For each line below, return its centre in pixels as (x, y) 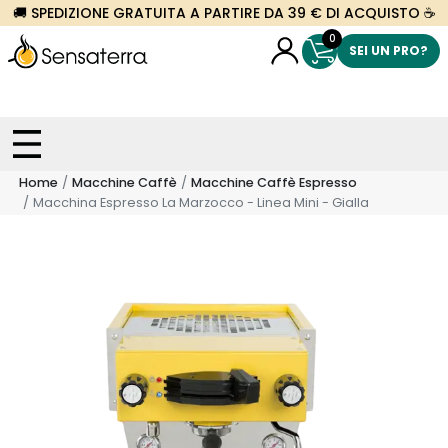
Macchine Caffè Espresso (274, 182)
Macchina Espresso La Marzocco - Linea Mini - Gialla (201, 202)
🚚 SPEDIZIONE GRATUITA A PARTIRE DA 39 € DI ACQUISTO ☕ (224, 13)
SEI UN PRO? (388, 50)
